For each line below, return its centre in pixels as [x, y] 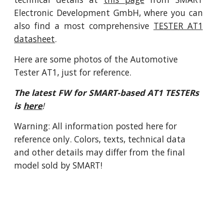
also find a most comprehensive [84, 26]
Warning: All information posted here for [96, 126]
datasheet [35, 39]
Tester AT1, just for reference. [73, 72]
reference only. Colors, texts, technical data [100, 139]
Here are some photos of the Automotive [96, 59]
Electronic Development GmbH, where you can [108, 13]
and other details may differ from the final [100, 152]
